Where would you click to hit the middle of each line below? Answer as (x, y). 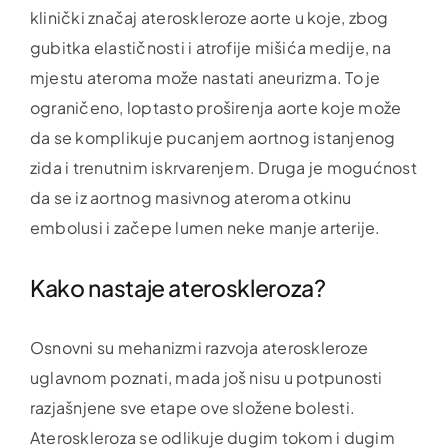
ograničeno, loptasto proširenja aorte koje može (215, 107)
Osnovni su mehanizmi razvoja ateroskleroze (199, 347)
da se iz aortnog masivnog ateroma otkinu (190, 197)
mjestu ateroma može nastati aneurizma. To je (205, 77)
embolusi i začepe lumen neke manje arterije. (205, 227)
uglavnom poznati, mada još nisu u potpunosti (206, 377)
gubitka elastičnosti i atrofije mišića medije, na (210, 47)
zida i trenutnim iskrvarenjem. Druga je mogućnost (223, 167)
